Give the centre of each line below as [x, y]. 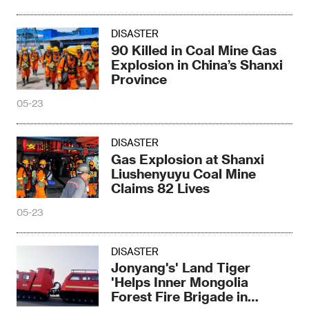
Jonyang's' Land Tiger [181, 268]
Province [139, 79]
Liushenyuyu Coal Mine [184, 173]
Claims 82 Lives [161, 188]
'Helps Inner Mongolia [180, 282]
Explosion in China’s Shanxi [197, 64]
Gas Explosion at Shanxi [188, 159]
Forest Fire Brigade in [180, 297]
